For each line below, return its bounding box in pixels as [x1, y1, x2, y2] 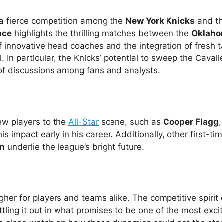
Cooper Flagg [163, 116, 219, 127]
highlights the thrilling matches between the [12, 28, 191, 39]
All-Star [68, 116, 99, 127]
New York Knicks [125, 16, 195, 26]
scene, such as [99, 116, 163, 127]
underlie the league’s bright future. [5, 141, 144, 152]
